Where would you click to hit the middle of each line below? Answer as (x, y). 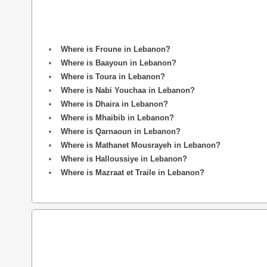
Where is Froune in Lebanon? (116, 49)
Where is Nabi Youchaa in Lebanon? (128, 90)
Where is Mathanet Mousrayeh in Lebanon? (141, 145)
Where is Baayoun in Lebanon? (119, 63)
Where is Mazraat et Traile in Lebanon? (133, 173)
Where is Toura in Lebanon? (113, 77)
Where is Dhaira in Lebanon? (114, 104)
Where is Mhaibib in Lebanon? (117, 118)
